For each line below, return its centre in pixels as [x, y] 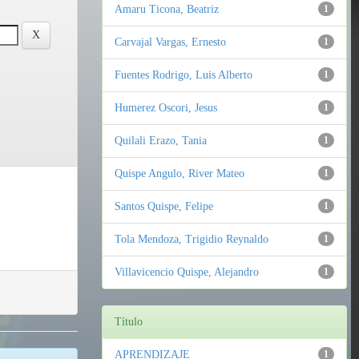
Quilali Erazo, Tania [161, 141]
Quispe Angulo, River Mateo [179, 174]
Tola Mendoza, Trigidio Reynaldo [192, 240]
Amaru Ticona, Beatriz [167, 10]
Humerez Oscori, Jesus [166, 108]
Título [129, 322]
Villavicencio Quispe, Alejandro [187, 272]
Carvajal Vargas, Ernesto [170, 42]
